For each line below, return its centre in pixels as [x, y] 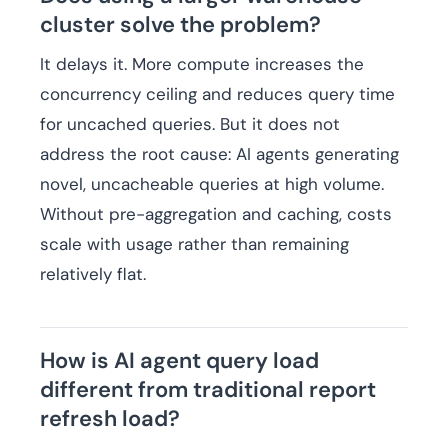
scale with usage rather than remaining [194, 244]
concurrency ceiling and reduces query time [217, 94]
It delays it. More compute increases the [202, 64]
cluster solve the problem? [180, 25]
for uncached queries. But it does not [190, 124]
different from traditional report [208, 390]
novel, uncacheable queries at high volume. [212, 184]
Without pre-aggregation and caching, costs [216, 214]
